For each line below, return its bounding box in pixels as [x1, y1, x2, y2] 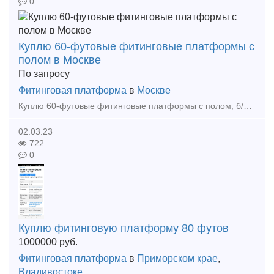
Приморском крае [137, 253, 218, 264]
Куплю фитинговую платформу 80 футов [18, 222, 229, 234]
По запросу [18, 68, 70, 79]
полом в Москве [18, 54, 101, 66]
